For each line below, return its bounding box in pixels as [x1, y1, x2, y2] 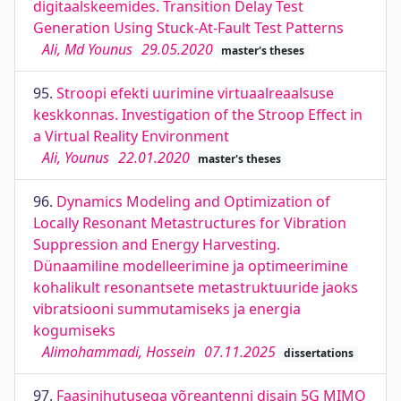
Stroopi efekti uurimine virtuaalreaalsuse [56, 83, 334, 103]
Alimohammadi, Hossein [42, 342, 195, 362]
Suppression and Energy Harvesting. [33, 235, 280, 254]
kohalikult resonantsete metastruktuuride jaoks [33, 277, 358, 297]
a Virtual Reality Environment [33, 126, 229, 146]
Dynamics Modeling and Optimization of [56, 192, 330, 211]
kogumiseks [33, 320, 115, 340]
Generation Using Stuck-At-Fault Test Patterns [33, 18, 344, 38]
